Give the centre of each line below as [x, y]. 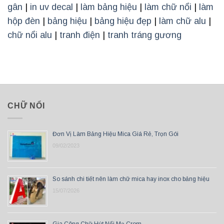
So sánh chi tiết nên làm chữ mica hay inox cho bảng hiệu [131, 179]
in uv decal [51, 7]
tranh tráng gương [144, 35]
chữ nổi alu [30, 35]
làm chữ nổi [168, 7]
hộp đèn [24, 21]
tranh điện [80, 35]
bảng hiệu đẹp [123, 21]
